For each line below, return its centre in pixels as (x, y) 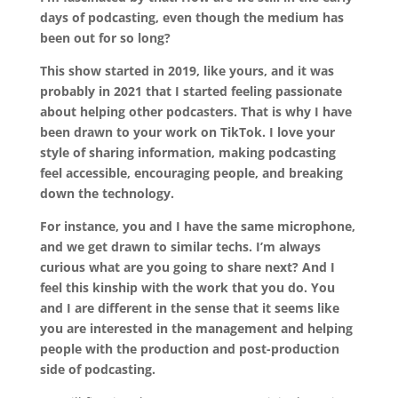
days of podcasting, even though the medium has (191, 18)
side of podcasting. (97, 370)
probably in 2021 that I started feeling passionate (191, 92)
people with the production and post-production (189, 349)
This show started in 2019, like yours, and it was (187, 71)
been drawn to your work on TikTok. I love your (187, 132)
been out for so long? (105, 38)
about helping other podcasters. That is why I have (195, 112)
